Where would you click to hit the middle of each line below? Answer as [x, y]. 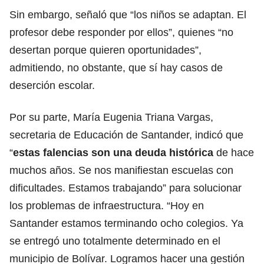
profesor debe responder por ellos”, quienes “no [121, 32]
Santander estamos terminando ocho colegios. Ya [126, 223]
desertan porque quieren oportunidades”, [105, 50]
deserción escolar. [52, 85]
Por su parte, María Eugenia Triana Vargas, [111, 117]
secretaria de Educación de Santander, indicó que [126, 135]
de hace [235, 152]
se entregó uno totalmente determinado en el [115, 241]
